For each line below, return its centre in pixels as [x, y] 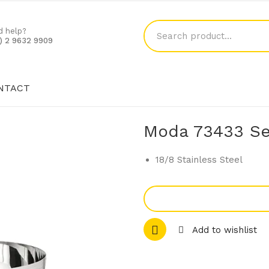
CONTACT [127, 125]
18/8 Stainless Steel [199, 160]
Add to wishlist [225, 230]
